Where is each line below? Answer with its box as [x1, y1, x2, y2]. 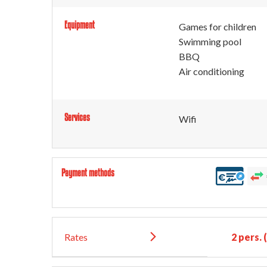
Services [64, 111, 90, 123]
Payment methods [61, 167, 114, 178]
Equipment [64, 19, 95, 30]
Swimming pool [179, 36, 241, 47]
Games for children [179, 21, 256, 32]
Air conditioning [179, 66, 244, 77]
